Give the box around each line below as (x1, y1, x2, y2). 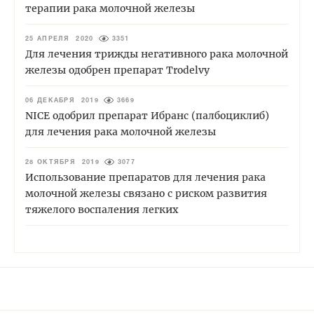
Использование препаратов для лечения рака (25, 170, 266, 184)
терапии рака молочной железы (25, 1, 195, 15)
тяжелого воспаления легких (25, 203, 178, 216)
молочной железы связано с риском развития (25, 186, 267, 200)
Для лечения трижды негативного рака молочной (25, 47, 288, 60)
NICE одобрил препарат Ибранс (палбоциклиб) (25, 109, 269, 122)
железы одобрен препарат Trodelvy (25, 63, 210, 76)
